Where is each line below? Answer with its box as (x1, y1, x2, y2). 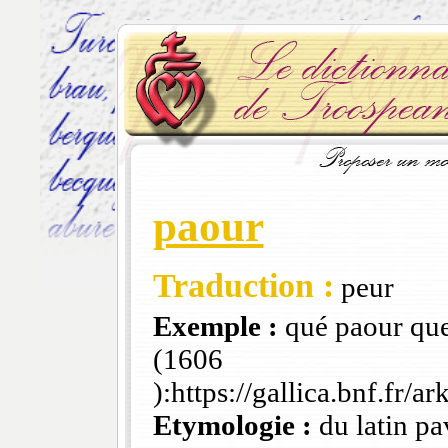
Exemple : (152, 310, 278, 343)
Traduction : (152, 267, 334, 305)
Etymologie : (152, 409, 312, 442)
